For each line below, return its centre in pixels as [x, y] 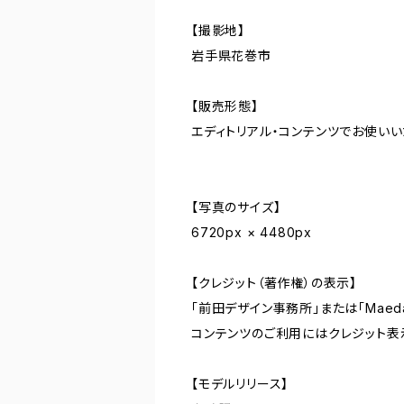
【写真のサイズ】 [236, 207]
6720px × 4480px [252, 233]
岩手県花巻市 [231, 56]
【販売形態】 [225, 106]
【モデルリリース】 [240, 384]
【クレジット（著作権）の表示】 [275, 283]
